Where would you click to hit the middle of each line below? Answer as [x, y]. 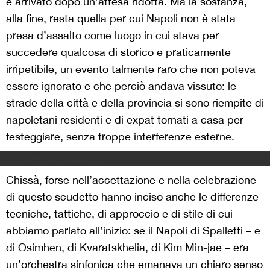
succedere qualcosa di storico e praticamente [118, 52]
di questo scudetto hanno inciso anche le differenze [132, 196]
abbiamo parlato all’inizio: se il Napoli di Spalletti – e [133, 230]
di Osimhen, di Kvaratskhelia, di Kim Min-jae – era [127, 247]
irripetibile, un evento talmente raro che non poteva [131, 69]
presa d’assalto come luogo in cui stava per [112, 35]
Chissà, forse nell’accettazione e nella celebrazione [131, 180]
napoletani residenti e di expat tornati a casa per [125, 119]
